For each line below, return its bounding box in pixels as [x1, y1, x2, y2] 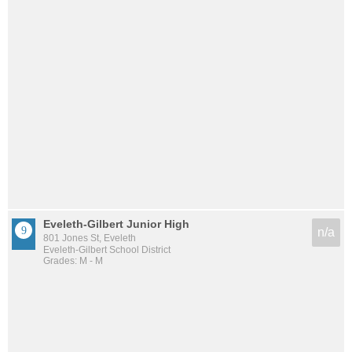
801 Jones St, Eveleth [43, 232, 136, 244]
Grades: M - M [43, 255, 103, 266]
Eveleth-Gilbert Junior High [43, 217, 189, 230]
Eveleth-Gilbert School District [43, 244, 170, 255]
